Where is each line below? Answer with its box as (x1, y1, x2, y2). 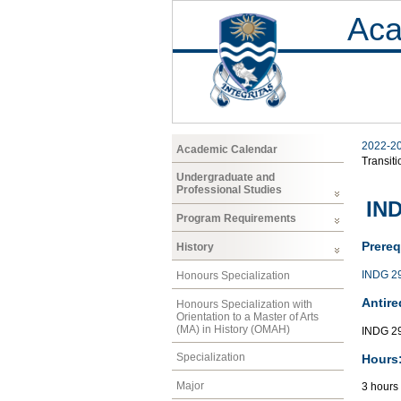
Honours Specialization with (176, 297, 312, 311)
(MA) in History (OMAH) (176, 322, 290, 336)
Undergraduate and (176, 171, 275, 184)
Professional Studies (176, 183, 282, 197)
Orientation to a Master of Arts (176, 310, 319, 323)
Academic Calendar (176, 142, 277, 156)
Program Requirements (176, 212, 296, 226)
